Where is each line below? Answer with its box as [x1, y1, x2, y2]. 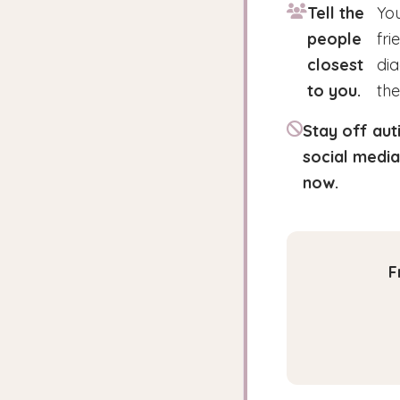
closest [307, 54, 363, 75]
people [307, 29, 362, 49]
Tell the [307, 3, 364, 23]
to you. [307, 80, 361, 101]
